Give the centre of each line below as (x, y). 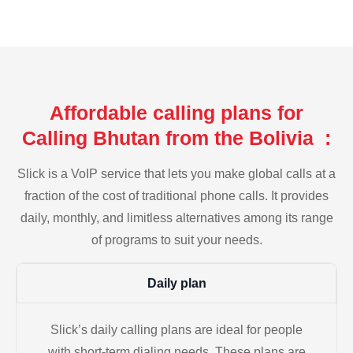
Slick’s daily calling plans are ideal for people (176, 330)
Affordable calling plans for (176, 112)
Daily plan (176, 284)
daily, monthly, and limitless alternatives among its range (176, 217)
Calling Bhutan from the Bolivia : (176, 137)
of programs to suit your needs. (176, 240)
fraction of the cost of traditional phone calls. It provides (176, 195)
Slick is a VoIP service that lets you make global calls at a (176, 173)
